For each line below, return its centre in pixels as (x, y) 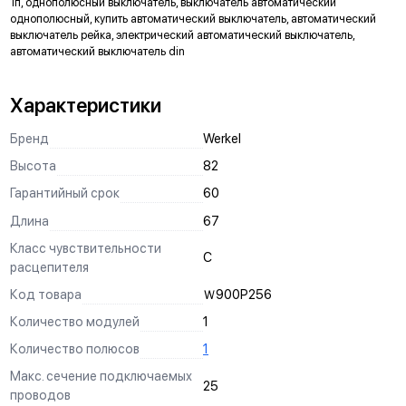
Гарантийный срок (64, 193)
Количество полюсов (74, 349)
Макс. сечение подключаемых (101, 376)
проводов (40, 395)
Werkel (222, 138)
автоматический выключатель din (97, 52)
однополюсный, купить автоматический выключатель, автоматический (193, 19)
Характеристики (85, 106)
